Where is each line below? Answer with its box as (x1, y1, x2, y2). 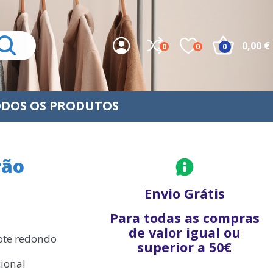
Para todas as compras (109, 209, 260, 227)
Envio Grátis (144, 185, 225, 202)
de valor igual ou (128, 224, 241, 241)
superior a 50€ (137, 238, 232, 256)
